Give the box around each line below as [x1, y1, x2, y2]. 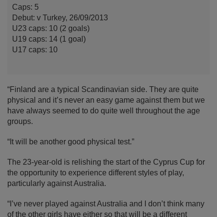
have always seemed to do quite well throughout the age [7, 107, 200, 115]
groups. [7, 117, 33, 126]
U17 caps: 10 [12, 46, 58, 54]
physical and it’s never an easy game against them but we [7, 96, 205, 105]
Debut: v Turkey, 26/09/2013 [12, 14, 108, 22]
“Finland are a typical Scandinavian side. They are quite [7, 85, 199, 94]
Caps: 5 [12, 3, 39, 12]
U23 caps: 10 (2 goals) [12, 24, 90, 33]
